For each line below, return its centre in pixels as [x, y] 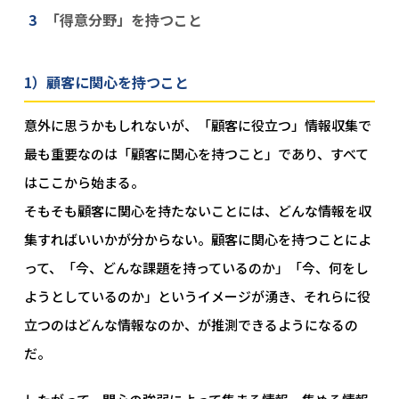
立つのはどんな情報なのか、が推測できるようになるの [191, 325]
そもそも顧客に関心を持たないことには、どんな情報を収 [197, 211]
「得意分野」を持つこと [123, 20]
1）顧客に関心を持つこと [106, 82]
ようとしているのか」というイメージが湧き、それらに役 [197, 296]
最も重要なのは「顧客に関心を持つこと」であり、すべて [196, 154]
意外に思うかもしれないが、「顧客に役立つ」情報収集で [197, 125]
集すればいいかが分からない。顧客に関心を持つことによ [197, 239]
